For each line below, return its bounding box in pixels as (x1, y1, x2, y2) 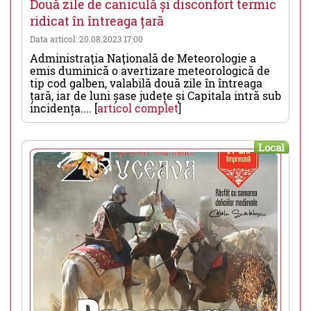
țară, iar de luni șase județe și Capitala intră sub (30, 87, 281, 103)
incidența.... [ (30, 100, 97, 115)
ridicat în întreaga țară (30, 12, 164, 29)
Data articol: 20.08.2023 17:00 (30, 33, 143, 44)
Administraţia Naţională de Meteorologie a (30, 50, 256, 65)
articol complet (97, 100, 178, 115)
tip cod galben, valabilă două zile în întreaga (30, 75, 262, 90)
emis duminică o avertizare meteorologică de (30, 62, 270, 78)
